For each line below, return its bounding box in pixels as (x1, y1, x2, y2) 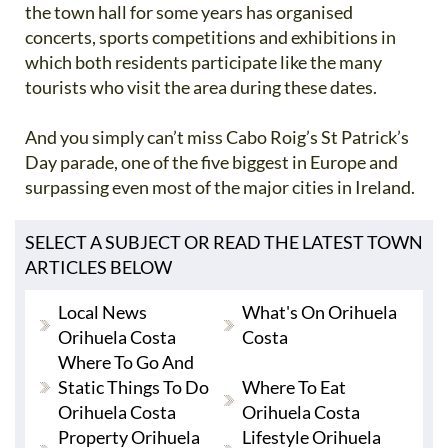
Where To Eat (241, 376, 346, 398)
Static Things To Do (58, 376, 209, 398)
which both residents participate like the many (25, 51, 382, 73)
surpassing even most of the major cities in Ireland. (25, 176, 415, 198)
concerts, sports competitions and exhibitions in (25, 26, 396, 48)
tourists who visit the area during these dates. (25, 76, 377, 98)
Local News (58, 301, 147, 323)
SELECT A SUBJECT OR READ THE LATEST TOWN (25, 231, 423, 253)
